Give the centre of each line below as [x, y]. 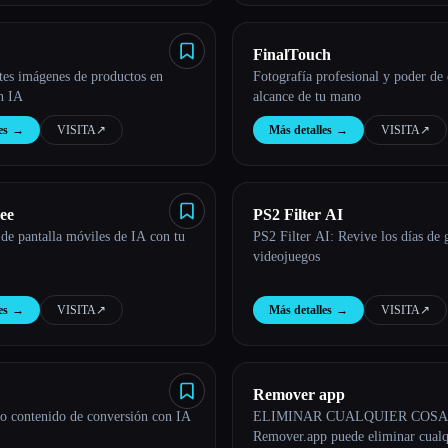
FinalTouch [292, 54]
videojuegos [286, 256]
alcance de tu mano [307, 96]
